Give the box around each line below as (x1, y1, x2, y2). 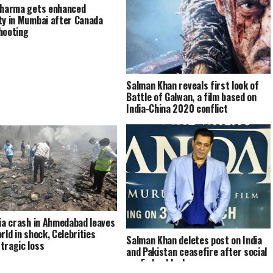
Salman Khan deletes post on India (126, 233, 262, 248)
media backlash (126, 256, 187, 271)
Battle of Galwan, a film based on (126, 90, 257, 105)
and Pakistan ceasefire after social (126, 244, 268, 260)
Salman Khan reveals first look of (126, 78, 259, 93)
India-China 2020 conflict (126, 101, 228, 116)
